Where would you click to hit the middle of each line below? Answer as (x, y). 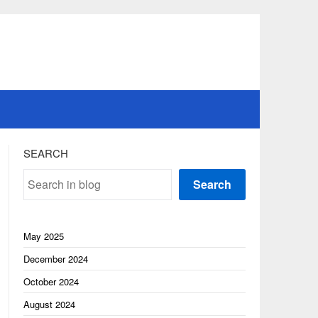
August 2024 (49, 304)
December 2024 (55, 259)
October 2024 (51, 281)
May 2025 (43, 236)
